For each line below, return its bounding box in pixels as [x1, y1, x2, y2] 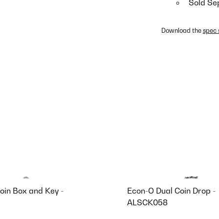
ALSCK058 [127, 197, 168, 207]
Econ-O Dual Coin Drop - [127, 185, 216, 196]
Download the [161, 27, 203, 35]
